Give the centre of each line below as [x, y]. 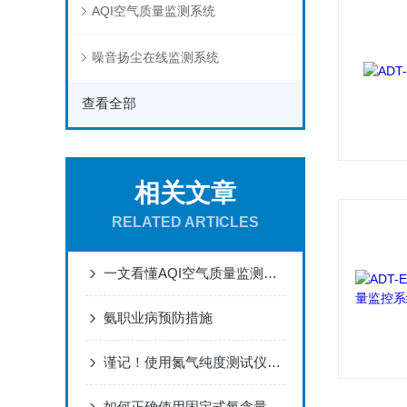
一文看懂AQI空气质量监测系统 [270, 273]
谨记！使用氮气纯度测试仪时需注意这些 [274, 362]
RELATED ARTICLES [185, 222]
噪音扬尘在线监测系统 [155, 57]
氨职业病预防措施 [158, 318]
